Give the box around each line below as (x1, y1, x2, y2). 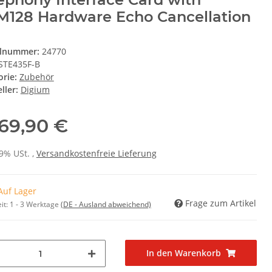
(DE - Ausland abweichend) (60, 199, 151, 210)
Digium (20, 84, 50, 96)
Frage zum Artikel (185, 197, 256, 209)
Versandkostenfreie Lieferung (36, 148, 157, 160)
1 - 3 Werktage (9, 199, 61, 210)
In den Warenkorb (146, 247, 222, 259)
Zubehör (19, 71, 54, 83)
